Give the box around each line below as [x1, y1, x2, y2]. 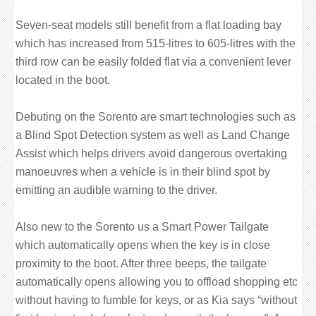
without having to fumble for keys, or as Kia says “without [16, 294, 297, 306]
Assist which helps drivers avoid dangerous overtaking [16, 147, 287, 159]
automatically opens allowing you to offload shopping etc [16, 276, 298, 288]
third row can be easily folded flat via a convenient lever [16, 56, 291, 68]
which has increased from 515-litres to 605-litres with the [16, 37, 296, 49]
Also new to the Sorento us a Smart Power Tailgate [16, 221, 269, 233]
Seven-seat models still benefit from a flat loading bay [16, 19, 281, 31]
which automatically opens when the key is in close [16, 239, 270, 251]
